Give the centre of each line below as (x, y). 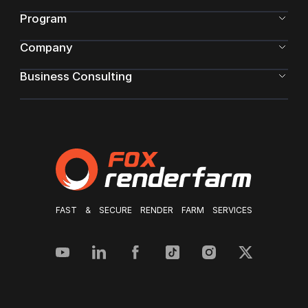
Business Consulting (76, 76)
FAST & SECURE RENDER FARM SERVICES (154, 210)
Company (46, 47)
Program (43, 18)
